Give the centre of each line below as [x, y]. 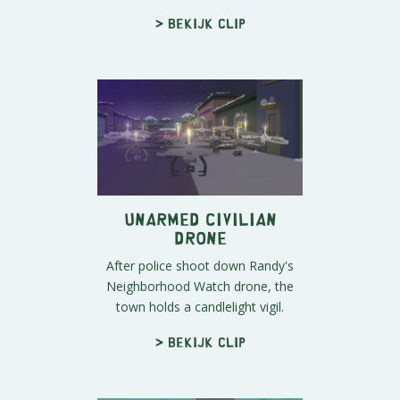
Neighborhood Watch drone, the [200, 286]
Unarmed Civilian [200, 218]
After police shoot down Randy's [200, 265]
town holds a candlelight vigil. [200, 306]
